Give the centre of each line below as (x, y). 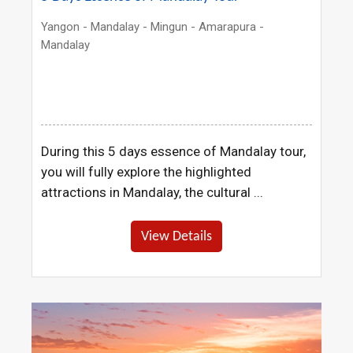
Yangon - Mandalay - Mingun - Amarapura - (153, 26)
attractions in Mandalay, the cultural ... (152, 192)
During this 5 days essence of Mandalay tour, (174, 151)
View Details (176, 236)
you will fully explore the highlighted (147, 171)
